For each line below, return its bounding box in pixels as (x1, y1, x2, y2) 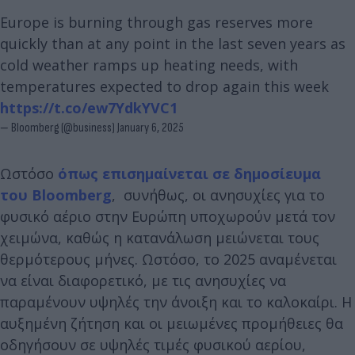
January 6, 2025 (117, 120, 184, 136)
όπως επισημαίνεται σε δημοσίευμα (58, 163, 321, 183)
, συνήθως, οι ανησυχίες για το (112, 185, 325, 204)
